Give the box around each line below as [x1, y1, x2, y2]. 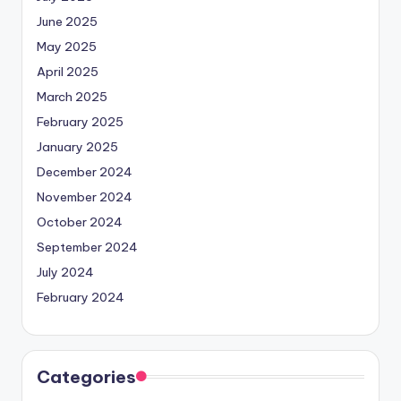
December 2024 [37, 164, 132, 181]
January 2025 [37, 139, 118, 156]
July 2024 [37, 264, 94, 281]
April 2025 [37, 64, 98, 81]
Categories [37, 366, 136, 388]
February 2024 [37, 289, 124, 306]
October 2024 [37, 214, 123, 231]
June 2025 [37, 13, 98, 30]
